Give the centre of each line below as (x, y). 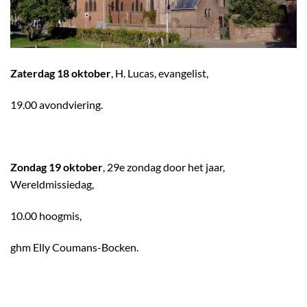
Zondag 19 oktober (57, 167)
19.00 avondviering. (57, 104)
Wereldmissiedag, (52, 184)
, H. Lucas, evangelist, (160, 73)
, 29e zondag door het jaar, (164, 167)
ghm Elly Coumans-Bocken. (74, 247)
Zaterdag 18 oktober (61, 73)
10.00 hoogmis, (46, 216)
